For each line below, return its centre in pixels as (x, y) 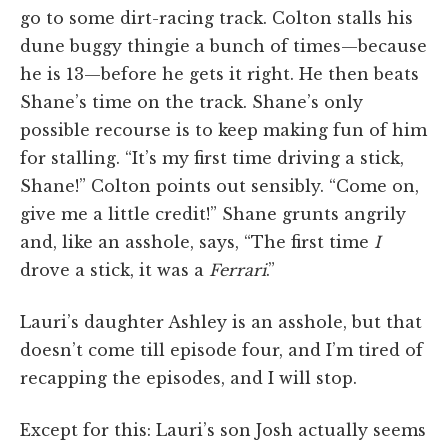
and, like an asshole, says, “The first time (197, 241)
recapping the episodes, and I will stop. (188, 377)
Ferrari (237, 269)
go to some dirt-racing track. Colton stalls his (216, 17)
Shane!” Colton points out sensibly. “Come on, (219, 185)
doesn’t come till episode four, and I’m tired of (221, 349)
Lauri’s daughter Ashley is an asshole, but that (221, 321)
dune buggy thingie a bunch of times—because (223, 45)
